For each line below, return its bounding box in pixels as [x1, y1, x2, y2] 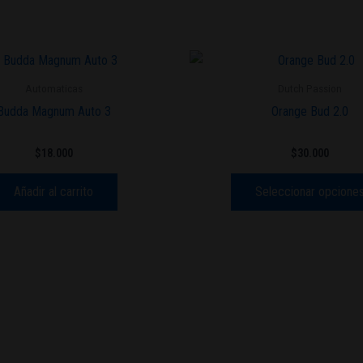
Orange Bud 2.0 [271, 104, 348, 119]
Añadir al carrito [14, 184, 93, 200]
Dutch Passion [277, 82, 342, 96]
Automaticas [24, 82, 83, 96]
